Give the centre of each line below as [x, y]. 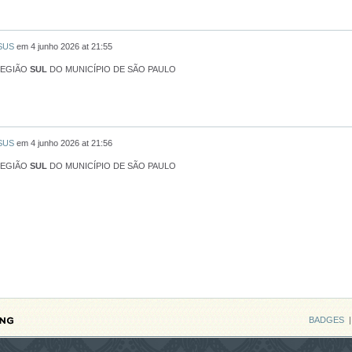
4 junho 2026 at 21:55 [71, 47]
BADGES [326, 320]
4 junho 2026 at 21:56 [71, 143]
